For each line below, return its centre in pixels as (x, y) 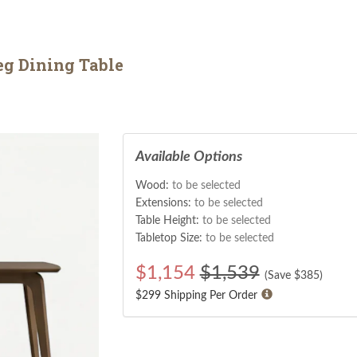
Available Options (188, 157)
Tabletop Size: (170, 238)
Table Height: (169, 220)
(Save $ (282, 275)
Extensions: (165, 203)
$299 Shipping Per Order (196, 295)
